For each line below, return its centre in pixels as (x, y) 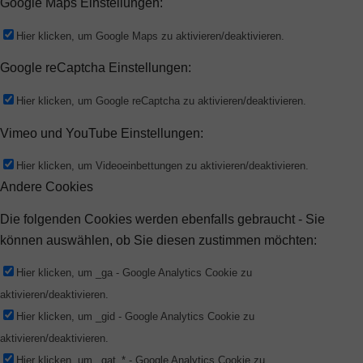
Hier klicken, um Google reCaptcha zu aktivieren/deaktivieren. (161, 101)
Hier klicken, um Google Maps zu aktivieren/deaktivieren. (150, 36)
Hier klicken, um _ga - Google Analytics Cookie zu (134, 273)
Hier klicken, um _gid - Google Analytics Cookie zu (135, 317)
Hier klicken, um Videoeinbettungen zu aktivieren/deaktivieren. (162, 166)
